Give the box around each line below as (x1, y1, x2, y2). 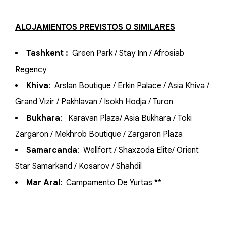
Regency (15, 65, 46, 75)
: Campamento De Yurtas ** (60, 178, 161, 188)
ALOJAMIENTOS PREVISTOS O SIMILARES (15, 22, 175, 32)
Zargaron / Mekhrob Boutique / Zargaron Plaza (15, 129, 183, 139)
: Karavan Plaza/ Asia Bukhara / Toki (60, 113, 192, 123)
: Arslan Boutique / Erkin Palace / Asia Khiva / (48, 81, 209, 91)
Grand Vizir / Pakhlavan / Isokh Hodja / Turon (15, 97, 173, 107)
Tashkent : (26, 48, 70, 59)
